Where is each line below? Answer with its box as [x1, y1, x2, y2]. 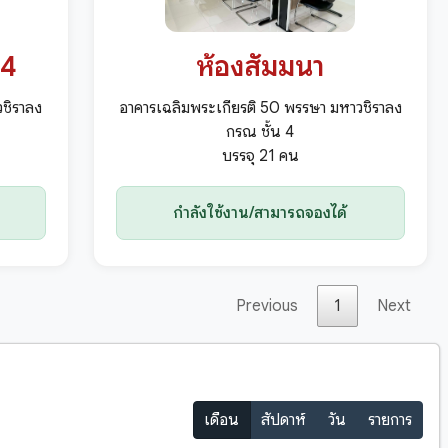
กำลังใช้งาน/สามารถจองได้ [173, 203, 348, 224]
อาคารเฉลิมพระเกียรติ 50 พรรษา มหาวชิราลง [118, 98, 402, 119]
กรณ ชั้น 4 [226, 122, 295, 143]
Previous [236, 296, 298, 317]
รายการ [367, 409, 412, 430]
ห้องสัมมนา [196, 49, 325, 85]
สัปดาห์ [261, 409, 307, 430]
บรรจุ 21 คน [221, 146, 299, 167]
